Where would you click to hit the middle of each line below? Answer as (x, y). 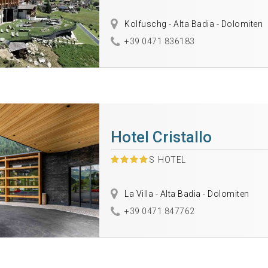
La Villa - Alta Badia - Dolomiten (186, 194)
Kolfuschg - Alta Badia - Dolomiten (193, 24)
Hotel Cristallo (161, 137)
